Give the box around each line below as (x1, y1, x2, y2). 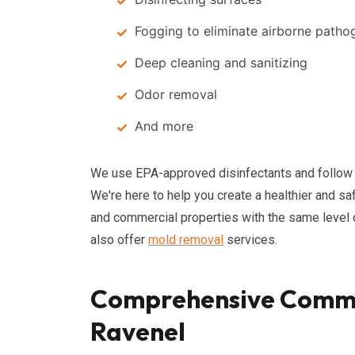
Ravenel (90, 315, 185, 347)
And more (135, 118, 193, 134)
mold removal (148, 232, 223, 247)
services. (223, 232, 277, 247)
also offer (90, 232, 148, 247)
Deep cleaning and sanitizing (135, 55, 307, 71)
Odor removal (135, 86, 217, 102)
